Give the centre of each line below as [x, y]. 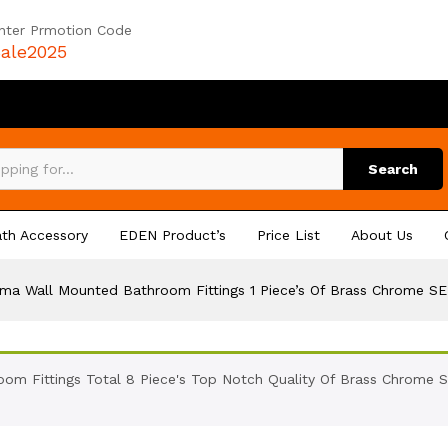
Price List [288, 235]
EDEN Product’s [172, 235]
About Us [382, 235]
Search [393, 169]
